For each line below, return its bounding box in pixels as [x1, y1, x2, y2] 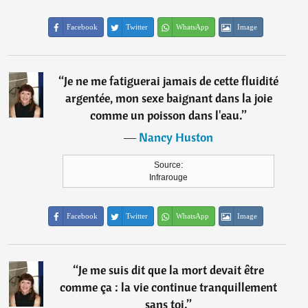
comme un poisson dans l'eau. [90, 107, 243, 123]
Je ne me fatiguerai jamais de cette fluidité [64, 73, 279, 89]
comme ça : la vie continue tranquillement [60, 279, 278, 295]
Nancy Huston [139, 129, 214, 145]
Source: [154, 160, 184, 170]
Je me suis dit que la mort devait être [78, 262, 265, 278]
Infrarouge [149, 173, 188, 182]
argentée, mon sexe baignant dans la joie [65, 90, 272, 106]
